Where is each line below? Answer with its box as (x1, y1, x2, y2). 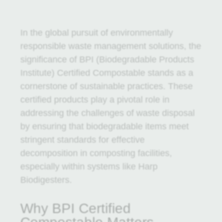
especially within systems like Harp (20, 162, 158, 171)
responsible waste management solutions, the (20, 41, 201, 51)
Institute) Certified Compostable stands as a (20, 68, 193, 78)
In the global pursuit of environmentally (20, 28, 173, 38)
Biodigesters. (20, 175, 72, 185)
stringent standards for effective (20, 135, 145, 145)
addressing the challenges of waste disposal (20, 108, 195, 118)
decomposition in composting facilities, (20, 148, 172, 158)
